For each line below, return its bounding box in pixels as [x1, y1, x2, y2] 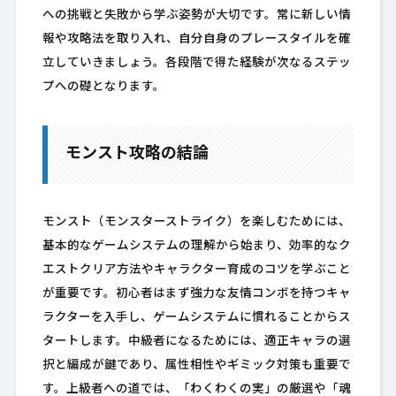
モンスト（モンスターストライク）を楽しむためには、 [42, 217, 351, 229]
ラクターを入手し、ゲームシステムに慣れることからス [42, 312, 351, 324]
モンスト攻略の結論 [65, 146, 209, 164]
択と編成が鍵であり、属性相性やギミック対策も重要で [42, 360, 351, 372]
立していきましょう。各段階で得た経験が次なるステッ [42, 57, 351, 70]
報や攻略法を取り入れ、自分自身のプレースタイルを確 [42, 34, 351, 46]
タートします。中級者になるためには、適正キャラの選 [42, 336, 351, 348]
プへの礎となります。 [42, 81, 165, 94]
